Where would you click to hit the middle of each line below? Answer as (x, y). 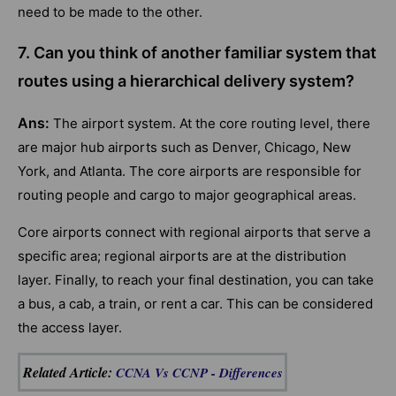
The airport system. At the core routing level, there (212, 124)
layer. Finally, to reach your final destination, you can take (196, 280)
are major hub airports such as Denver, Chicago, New (184, 148)
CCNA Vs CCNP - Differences (199, 373)
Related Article (65, 373)
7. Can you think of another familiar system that (197, 53)
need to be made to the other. (110, 12)
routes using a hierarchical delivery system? (186, 81)
